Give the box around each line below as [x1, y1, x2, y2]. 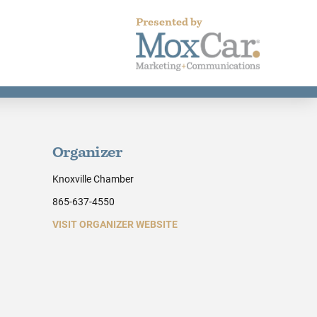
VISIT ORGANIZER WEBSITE [52, 217, 178, 231]
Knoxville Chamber [52, 171, 134, 185]
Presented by [136, 17, 203, 28]
